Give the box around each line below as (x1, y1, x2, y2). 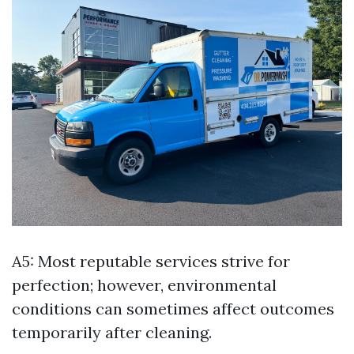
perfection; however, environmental (12, 274, 277, 295)
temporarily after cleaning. (12, 322, 212, 342)
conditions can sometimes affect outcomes (12, 298, 334, 318)
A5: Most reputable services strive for (12, 250, 290, 271)
